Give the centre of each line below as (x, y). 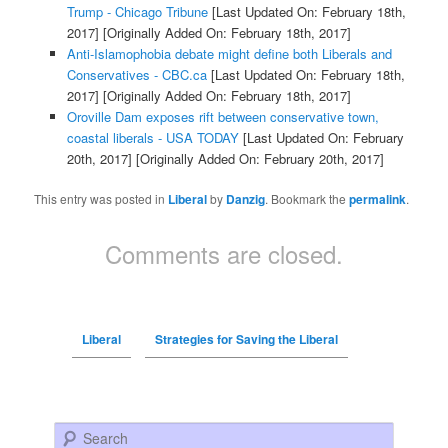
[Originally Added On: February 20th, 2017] (257, 159)
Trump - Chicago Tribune (137, 12)
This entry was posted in (101, 199)
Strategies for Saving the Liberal (246, 339)
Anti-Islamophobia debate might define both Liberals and (229, 54)
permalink (378, 199)
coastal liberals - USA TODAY (152, 138)
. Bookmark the (307, 199)
